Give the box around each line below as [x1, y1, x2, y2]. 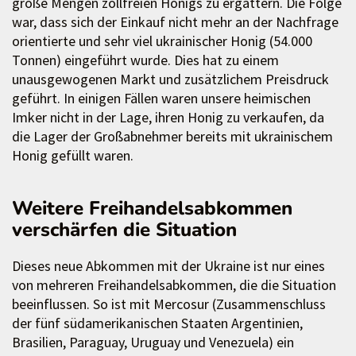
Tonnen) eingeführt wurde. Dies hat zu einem [12, 51, 279, 70]
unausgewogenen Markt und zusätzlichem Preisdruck [12, 70, 329, 89]
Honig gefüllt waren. [12, 146, 133, 165]
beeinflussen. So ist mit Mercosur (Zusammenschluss [12, 295, 326, 314]
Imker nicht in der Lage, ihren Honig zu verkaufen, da [12, 108, 324, 127]
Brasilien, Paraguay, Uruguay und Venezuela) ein [12, 333, 294, 352]
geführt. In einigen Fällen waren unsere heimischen [12, 89, 311, 108]
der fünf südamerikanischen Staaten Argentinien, [12, 314, 303, 333]
